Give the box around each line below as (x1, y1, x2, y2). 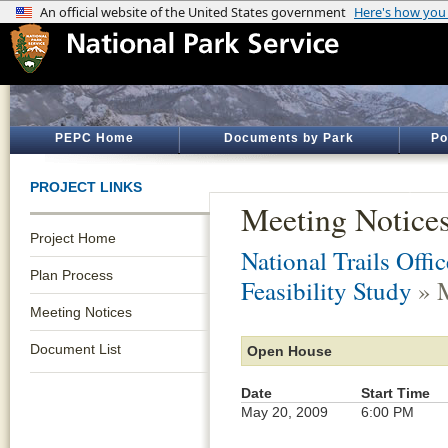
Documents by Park (224, 131, 354, 145)
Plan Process (30, 267, 113, 283)
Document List (30, 341, 121, 357)
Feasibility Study (241, 274, 412, 307)
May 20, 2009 (241, 404, 328, 420)
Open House (247, 343, 332, 359)
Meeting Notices (30, 304, 132, 320)
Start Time (361, 385, 430, 401)
